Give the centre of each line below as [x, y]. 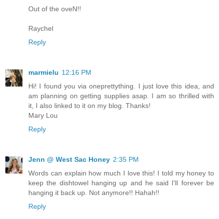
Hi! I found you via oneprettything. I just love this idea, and [121, 86]
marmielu [44, 72]
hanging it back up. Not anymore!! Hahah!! [94, 192]
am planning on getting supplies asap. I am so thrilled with [121, 96]
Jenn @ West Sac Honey [69, 159]
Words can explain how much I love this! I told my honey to [121, 173]
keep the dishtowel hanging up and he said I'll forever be [121, 183]
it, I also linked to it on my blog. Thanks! [89, 105]
